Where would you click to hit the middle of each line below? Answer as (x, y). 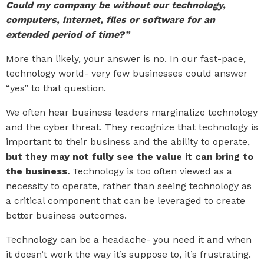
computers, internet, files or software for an (110, 20)
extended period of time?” (68, 34)
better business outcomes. (66, 215)
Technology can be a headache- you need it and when (129, 240)
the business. (38, 171)
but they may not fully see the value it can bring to (130, 156)
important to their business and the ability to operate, (128, 142)
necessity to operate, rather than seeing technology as (129, 186)
